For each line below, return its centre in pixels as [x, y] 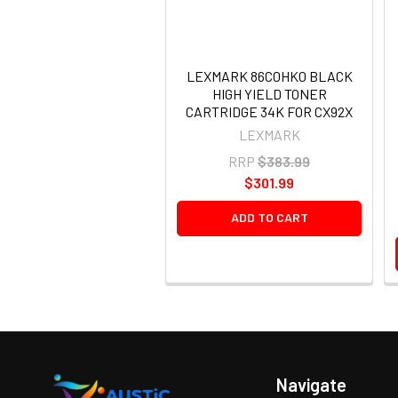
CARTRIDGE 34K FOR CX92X [269, 111]
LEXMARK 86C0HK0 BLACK [269, 76]
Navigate [312, 384]
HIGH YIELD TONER [269, 93]
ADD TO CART [269, 217]
